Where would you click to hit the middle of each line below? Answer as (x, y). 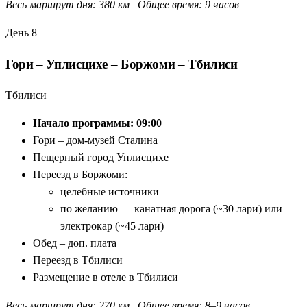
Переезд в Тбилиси (78, 260)
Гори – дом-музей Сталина (95, 140)
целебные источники (110, 192)
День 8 (21, 33)
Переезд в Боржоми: (80, 175)
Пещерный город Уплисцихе (101, 158)
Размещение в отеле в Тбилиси (106, 278)
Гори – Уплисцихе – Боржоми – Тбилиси (122, 64)
